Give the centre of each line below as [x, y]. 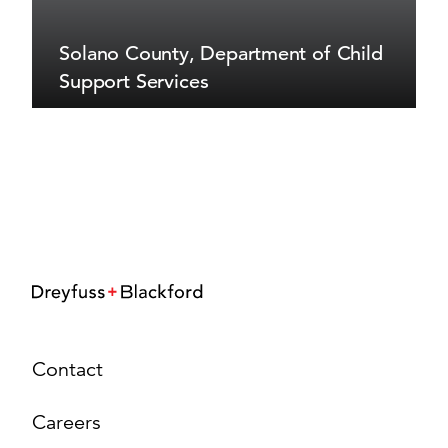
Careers [66, 422]
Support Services [134, 81]
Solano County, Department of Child [221, 54]
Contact [67, 369]
